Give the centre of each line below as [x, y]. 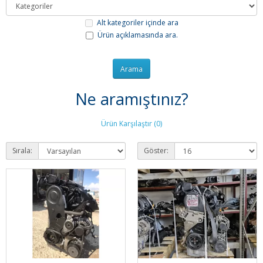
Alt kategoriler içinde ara [137, 22]
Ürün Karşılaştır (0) [131, 123]
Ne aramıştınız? [131, 99]
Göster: [156, 151]
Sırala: [22, 151]
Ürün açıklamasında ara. [137, 35]
